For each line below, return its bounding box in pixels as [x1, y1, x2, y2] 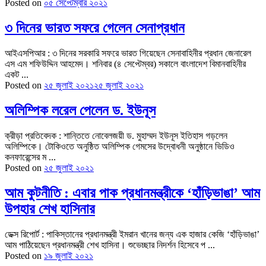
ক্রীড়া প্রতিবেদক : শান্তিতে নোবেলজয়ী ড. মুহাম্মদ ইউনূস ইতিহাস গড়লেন [5, 131, 227, 141]
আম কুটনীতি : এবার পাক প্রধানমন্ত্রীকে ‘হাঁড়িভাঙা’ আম [5, 185, 260, 201]
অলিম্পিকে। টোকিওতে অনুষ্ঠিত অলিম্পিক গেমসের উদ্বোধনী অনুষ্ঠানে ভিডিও [5, 141, 235, 152]
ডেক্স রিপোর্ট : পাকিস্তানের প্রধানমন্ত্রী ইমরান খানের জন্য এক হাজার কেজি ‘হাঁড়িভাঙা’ [5, 229, 259, 240]
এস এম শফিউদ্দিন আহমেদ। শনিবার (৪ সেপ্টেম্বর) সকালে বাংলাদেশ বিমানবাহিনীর [5, 59, 246, 69]
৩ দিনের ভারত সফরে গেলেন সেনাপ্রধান [5, 20, 185, 36]
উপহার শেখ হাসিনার [5, 201, 95, 217]
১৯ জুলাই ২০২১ [44, 251, 93, 261]
